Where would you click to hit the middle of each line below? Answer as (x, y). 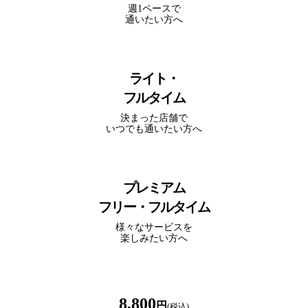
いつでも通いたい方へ (154, 129)
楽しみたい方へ (154, 238)
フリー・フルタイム (154, 207)
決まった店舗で (154, 118)
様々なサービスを (154, 227)
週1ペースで (154, 8)
